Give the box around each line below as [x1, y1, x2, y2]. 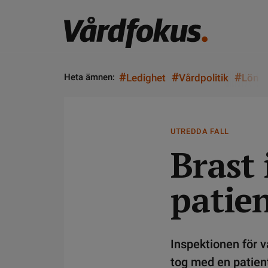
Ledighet [126, 72, 166, 84]
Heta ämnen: [64, 72, 115, 83]
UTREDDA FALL [170, 127, 229, 136]
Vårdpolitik [179, 72, 229, 84]
